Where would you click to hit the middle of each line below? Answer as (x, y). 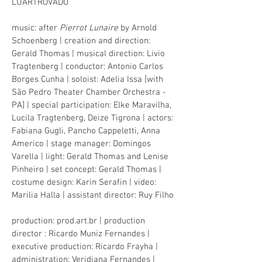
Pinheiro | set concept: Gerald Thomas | (87, 170)
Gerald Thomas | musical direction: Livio (88, 54)
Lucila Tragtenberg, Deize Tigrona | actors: (92, 118)
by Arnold (137, 28)
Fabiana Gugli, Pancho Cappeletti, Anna (86, 131)
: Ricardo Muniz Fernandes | (97, 234)
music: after (36, 28)
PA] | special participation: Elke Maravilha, (92, 105)
